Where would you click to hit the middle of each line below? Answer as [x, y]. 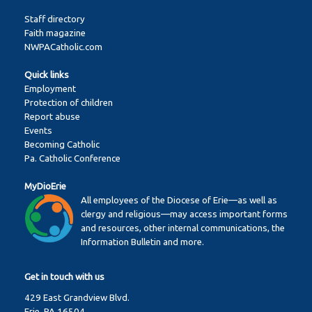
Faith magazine [55, 33]
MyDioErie [45, 187]
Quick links [47, 75]
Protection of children [69, 103]
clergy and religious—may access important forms [184, 214]
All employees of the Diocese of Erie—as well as [179, 201]
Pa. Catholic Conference [72, 159]
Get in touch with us [64, 277]
